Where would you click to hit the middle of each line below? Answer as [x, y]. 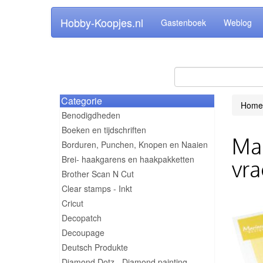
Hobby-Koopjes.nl [102, 22]
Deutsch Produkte [95, 247]
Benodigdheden [91, 115]
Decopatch [82, 218]
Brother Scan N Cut [98, 174]
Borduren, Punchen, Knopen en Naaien [135, 144]
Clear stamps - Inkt [97, 188]
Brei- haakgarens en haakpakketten [128, 159]
